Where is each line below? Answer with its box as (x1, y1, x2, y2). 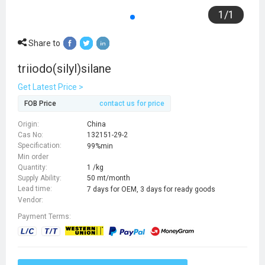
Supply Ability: (18, 174, 62, 183)
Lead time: (18, 185, 52, 193)
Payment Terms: (18, 212, 71, 221)
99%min (87, 141, 113, 150)
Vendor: (18, 195, 43, 204)
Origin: (18, 119, 39, 128)
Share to (27, 38, 60, 48)
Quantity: (18, 163, 47, 172)
